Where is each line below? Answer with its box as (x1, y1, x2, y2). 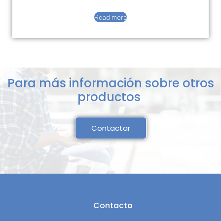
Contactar (91, 122, 130, 133)
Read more (94, 12, 127, 21)
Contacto (93, 199, 133, 211)
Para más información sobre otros (7, 74, 214, 91)
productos (77, 88, 144, 105)
